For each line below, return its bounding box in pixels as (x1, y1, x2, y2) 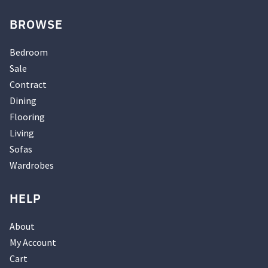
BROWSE (10, 16, 63, 32)
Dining (10, 94, 36, 106)
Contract (10, 78, 47, 90)
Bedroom (10, 45, 48, 58)
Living (10, 126, 34, 139)
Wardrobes (10, 159, 54, 171)
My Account (10, 236, 56, 248)
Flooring (10, 110, 45, 123)
